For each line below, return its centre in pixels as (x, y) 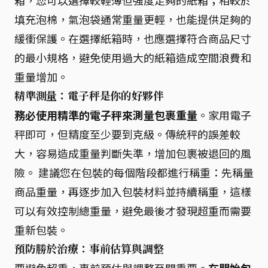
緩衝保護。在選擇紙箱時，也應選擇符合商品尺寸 (133, 38)
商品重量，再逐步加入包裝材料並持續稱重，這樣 (133, 191)
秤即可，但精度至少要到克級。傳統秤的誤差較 (127, 134)
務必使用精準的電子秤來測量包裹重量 (106, 115)
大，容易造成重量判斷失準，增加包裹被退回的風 (133, 153)
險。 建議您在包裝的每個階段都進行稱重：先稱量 (134, 172)
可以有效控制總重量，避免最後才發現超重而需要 (133, 210)
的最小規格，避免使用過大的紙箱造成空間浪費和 (133, 57)
